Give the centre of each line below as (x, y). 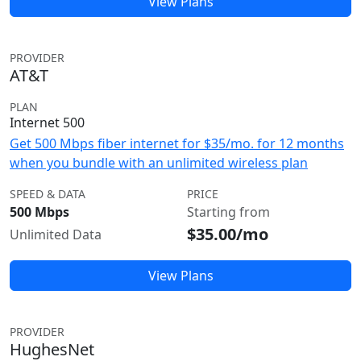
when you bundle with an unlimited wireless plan (159, 163)
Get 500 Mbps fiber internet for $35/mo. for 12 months (177, 143)
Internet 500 (47, 122)
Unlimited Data (56, 234)
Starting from (228, 212)
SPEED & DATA (48, 194)
